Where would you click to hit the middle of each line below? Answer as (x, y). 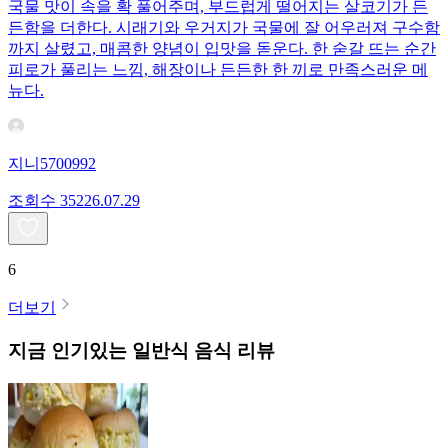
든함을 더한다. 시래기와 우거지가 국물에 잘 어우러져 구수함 (224, 28)
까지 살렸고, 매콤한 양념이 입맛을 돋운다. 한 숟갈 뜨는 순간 (222, 49)
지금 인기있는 (67, 350)
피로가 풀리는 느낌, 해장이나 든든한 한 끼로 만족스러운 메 (218, 70)
